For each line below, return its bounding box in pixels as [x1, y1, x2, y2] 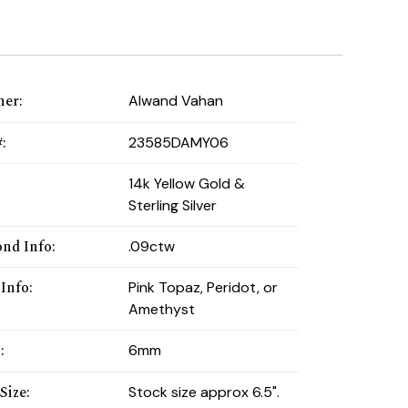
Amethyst [127, 300, 195, 320]
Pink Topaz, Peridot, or [127, 278, 278, 298]
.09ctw [127, 236, 175, 256]
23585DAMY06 [127, 132, 229, 152]
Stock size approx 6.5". [127, 382, 280, 402]
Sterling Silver [127, 195, 217, 215]
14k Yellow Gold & [127, 173, 245, 193]
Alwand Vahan [127, 91, 223, 111]
